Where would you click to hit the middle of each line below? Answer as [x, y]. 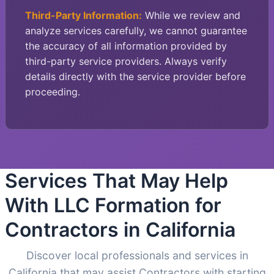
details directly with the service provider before [135, 77]
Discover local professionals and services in [137, 256]
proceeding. [53, 92]
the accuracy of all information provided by [126, 46]
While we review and [191, 16]
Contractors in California [120, 230]
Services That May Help [117, 181]
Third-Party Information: [83, 16]
